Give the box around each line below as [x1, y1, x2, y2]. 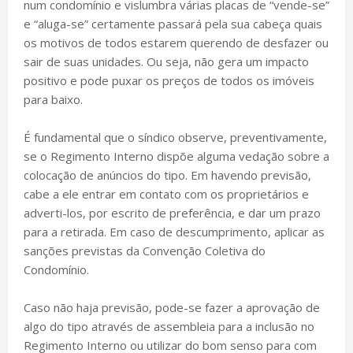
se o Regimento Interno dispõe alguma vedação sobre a [24, 148, 329, 165]
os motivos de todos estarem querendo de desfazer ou [24, 35, 329, 51]
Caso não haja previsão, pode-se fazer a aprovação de [24, 299, 320, 316]
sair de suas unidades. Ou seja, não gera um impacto [24, 54, 309, 70]
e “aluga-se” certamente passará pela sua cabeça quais [24, 16, 322, 32]
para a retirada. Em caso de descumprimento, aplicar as [24, 224, 325, 240]
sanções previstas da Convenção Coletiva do [24, 243, 266, 259]
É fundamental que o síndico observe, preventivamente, [24, 129, 327, 146]
